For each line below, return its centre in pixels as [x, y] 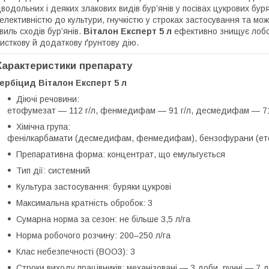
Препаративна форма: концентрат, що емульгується [121, 154]
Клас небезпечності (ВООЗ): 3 [76, 251]
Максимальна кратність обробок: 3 [84, 203]
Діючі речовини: [48, 99]
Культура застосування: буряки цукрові [94, 186]
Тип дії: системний [53, 170]
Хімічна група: [43, 126]
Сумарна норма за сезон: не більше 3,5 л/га [103, 219]
